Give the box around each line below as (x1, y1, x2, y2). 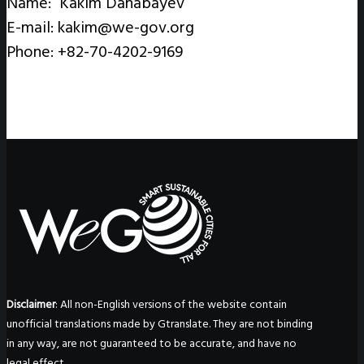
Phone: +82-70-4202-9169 (6, 38, 183, 65)
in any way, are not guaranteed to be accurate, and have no (6, 333, 297, 353)
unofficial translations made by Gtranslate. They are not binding (6, 314, 313, 333)
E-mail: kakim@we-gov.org (6, 14, 194, 41)
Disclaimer (6, 294, 55, 314)
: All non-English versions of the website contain (55, 294, 287, 314)
